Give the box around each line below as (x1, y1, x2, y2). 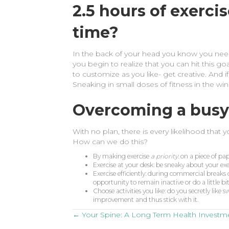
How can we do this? (73, 137, 148, 146)
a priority (151, 152, 178, 160)
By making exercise (93, 152, 151, 160)
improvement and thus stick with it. (93, 196, 200, 203)
